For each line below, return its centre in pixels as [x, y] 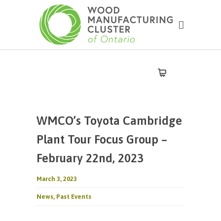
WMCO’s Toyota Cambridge [109, 121]
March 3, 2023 [57, 179]
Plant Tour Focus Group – [102, 139]
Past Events [74, 197]
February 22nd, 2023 [90, 158]
